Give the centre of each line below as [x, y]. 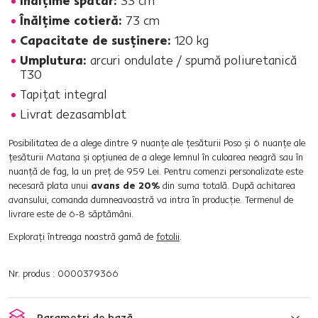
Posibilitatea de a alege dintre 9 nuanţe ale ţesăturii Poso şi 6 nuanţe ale [157, 143]
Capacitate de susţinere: [95, 40]
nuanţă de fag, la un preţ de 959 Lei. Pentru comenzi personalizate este [156, 171]
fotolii [168, 236]
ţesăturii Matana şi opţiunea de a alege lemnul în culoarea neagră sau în [156, 157]
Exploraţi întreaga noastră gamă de [82, 236]
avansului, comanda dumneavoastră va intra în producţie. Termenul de [151, 199]
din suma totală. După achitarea [227, 185]
